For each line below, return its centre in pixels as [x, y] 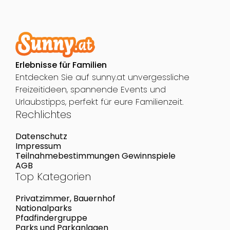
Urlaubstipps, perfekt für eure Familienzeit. [99, 102]
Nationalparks [43, 208]
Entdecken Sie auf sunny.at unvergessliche [102, 77]
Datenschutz [41, 136]
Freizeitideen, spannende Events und [90, 89]
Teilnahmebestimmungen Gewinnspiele [95, 156]
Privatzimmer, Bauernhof [65, 198]
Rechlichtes [43, 114]
